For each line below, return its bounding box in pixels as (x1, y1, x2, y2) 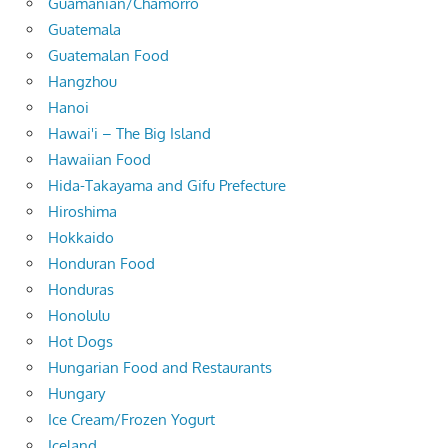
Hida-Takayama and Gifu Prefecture (48, 175, 286, 195)
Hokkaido (48, 227, 114, 247)
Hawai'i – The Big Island (48, 123, 211, 143)
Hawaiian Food (48, 149, 151, 169)
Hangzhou (48, 71, 117, 91)
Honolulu (48, 305, 110, 325)
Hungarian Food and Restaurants (48, 357, 272, 377)
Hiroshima (48, 201, 117, 221)
